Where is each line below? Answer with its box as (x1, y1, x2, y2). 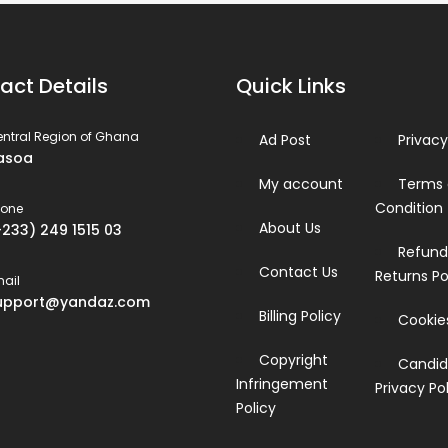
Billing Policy (259, 306, 341, 326)
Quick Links (236, 72, 346, 100)
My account (259, 174, 343, 194)
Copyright (259, 350, 328, 370)
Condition (374, 198, 443, 218)
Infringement (236, 374, 328, 394)
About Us (259, 218, 321, 238)
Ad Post (259, 130, 311, 150)
